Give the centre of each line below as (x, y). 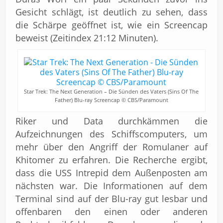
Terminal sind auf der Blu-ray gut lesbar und (111, 199)
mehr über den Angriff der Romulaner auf (111, 147)
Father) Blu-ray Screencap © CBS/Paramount (111, 100)
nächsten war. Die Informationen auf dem (111, 186)
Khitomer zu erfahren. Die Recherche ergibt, (111, 160)
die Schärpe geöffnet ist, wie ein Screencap (111, 25)
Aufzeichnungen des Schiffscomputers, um (111, 134)
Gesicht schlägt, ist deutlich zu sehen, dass (111, 12)
